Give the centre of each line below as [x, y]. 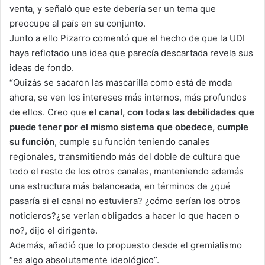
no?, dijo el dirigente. [54, 230]
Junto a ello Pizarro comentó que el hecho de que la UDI [127, 38]
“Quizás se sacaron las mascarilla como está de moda [121, 82]
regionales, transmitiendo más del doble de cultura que [125, 156]
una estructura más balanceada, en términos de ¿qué [120, 186]
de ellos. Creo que [49, 112]
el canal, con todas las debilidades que [172, 112]
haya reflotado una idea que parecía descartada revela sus [131, 53]
